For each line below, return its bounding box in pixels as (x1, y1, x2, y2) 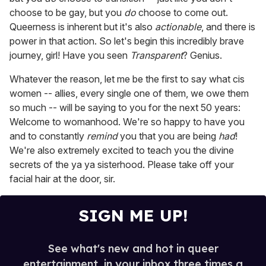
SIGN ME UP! (78, 205, 188, 226)
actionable (155, 21, 201, 33)
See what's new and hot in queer (47, 242, 218, 256)
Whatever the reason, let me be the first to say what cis (9, 73, 245, 85)
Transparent (130, 49, 183, 62)
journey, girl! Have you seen (9, 49, 130, 62)
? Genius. (183, 49, 222, 62)
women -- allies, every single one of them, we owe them (9, 87, 249, 100)
